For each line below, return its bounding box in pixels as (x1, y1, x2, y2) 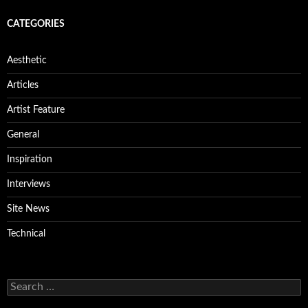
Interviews (7, 179, 50, 189)
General (7, 130, 39, 140)
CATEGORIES (7, 19, 65, 29)
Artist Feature (7, 105, 65, 115)
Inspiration (7, 155, 52, 164)
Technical (7, 229, 45, 239)
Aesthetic (7, 56, 47, 65)
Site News (7, 204, 49, 214)
